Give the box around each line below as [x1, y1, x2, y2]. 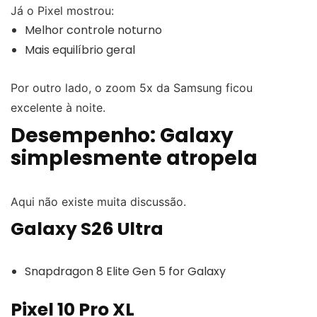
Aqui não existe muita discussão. [11, 194, 186, 209]
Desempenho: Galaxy [11, 121, 234, 149]
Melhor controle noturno [25, 21, 162, 38]
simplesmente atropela [11, 144, 258, 172]
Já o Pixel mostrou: [11, 3, 114, 18]
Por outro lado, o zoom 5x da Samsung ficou [11, 80, 253, 95]
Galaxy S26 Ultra [11, 216, 163, 241]
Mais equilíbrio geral [25, 41, 135, 58]
